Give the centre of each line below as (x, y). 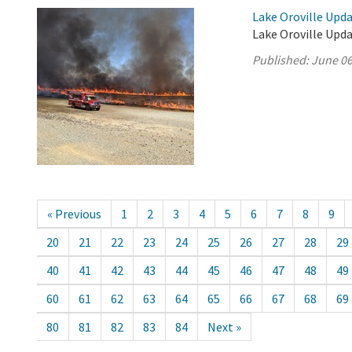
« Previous (74, 214)
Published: (282, 60)
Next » (224, 327)
